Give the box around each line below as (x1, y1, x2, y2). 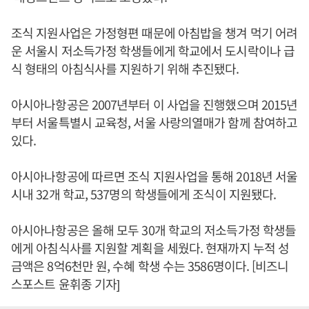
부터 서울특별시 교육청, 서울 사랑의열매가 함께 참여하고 (11, 113, 298, 132)
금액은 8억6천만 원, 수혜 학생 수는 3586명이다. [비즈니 (11, 257, 289, 275)
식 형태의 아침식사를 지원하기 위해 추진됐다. (11, 59, 239, 78)
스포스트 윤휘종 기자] (11, 275, 120, 293)
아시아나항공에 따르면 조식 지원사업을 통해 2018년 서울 (11, 167, 298, 186)
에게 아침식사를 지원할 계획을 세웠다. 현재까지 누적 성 (11, 239, 290, 257)
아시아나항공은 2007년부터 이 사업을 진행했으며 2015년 (11, 95, 298, 114)
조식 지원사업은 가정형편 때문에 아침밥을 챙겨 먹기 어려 (11, 23, 298, 42)
